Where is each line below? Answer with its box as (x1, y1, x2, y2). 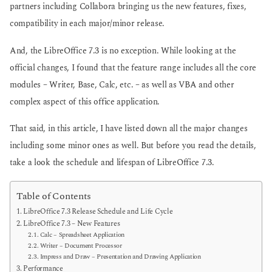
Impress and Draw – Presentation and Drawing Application (39, 251, 201, 262)
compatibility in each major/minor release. (10, 18, 165, 30)
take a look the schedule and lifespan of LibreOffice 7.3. (10, 156, 214, 169)
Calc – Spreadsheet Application (39, 229, 124, 240)
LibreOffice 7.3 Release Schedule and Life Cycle (22, 206, 173, 218)
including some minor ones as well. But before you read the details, (10, 139, 256, 152)
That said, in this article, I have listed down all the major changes (10, 122, 248, 135)
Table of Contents (16, 189, 92, 205)
